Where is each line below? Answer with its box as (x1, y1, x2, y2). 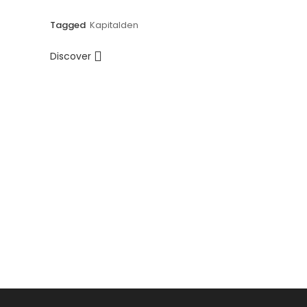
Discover (49, 49, 94, 63)
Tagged (49, 19, 88, 32)
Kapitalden (89, 19, 138, 32)
